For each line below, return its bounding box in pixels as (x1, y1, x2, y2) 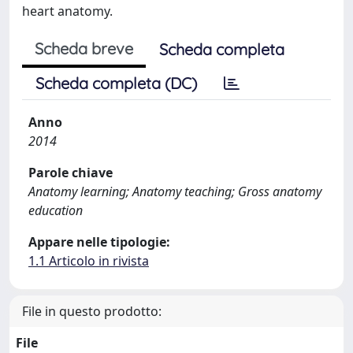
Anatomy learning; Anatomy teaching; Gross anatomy (28, 183, 321, 200)
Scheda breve (35, 39, 133, 58)
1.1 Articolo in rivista (28, 252, 149, 269)
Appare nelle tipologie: (28, 233, 170, 251)
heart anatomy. (22, 2, 113, 20)
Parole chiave (28, 164, 113, 181)
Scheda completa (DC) (35, 73, 197, 93)
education (28, 202, 83, 219)
